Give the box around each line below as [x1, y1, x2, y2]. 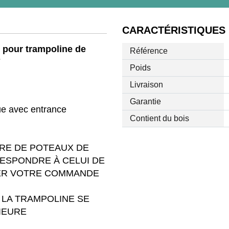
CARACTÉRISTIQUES [122, 25, 225, 36]
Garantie [129, 97, 161, 106]
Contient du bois [129, 114, 189, 123]
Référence [129, 47, 168, 56]
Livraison [129, 80, 163, 89]
